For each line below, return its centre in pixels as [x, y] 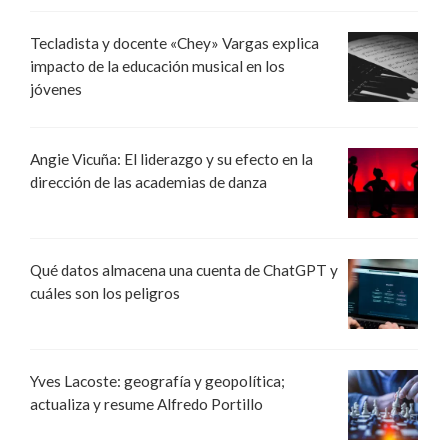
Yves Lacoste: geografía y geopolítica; [157, 381]
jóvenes [56, 89]
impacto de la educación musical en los [157, 66]
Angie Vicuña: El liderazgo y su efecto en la [171, 159]
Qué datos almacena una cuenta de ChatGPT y [184, 270]
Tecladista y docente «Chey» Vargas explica [174, 43]
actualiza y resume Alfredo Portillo [146, 404]
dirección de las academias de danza [148, 182]
